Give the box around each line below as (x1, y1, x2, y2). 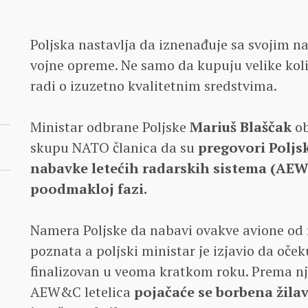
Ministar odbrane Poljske (30, 118, 190, 136)
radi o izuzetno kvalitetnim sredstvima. (30, 76, 277, 95)
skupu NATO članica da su (30, 138, 198, 157)
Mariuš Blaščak (190, 118, 291, 136)
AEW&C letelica (30, 283, 134, 301)
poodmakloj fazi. (30, 179, 147, 198)
